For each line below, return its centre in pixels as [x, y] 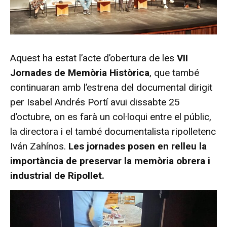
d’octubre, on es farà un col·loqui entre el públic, [111, 117]
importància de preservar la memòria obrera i [110, 161]
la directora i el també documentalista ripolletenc [113, 132]
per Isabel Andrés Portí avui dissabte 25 [95, 102]
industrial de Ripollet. [57, 176]
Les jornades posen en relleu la [138, 146]
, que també [174, 73]
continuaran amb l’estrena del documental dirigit [111, 88]
